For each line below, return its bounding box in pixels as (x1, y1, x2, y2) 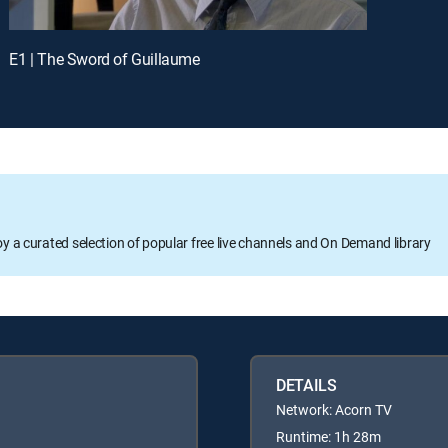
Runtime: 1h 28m (276, 426, 381, 446)
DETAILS (276, 373, 337, 396)
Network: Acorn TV (276, 399, 392, 419)
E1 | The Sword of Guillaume (9, 47, 200, 70)
